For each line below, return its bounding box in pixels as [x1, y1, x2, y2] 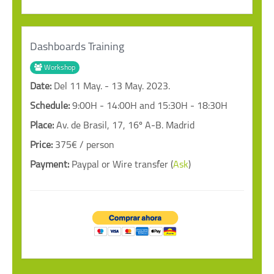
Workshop [42, 64, 75, 72]
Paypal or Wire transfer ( [72, 160, 173, 171]
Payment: [30, 160, 72, 171]
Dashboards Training [30, 42, 124, 54]
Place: [30, 121, 56, 131]
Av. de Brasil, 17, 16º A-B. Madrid [56, 121, 194, 131]
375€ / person [55, 141, 114, 151]
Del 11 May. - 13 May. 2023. [54, 82, 170, 92]
